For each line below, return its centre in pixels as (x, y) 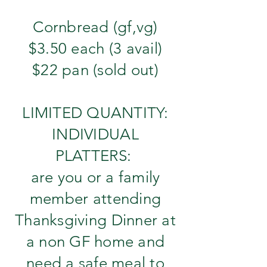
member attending (95, 199)
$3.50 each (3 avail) (95, 49)
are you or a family (95, 177)
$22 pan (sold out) (95, 70)
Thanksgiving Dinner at (95, 220)
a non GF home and (95, 242)
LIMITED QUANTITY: (95, 113)
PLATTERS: (95, 156)
